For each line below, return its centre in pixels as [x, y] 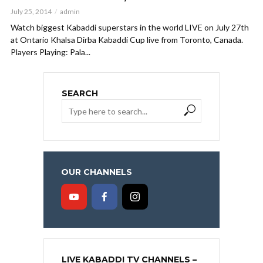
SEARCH [80, 94]
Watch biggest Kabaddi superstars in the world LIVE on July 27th [130, 28]
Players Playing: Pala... [50, 52]
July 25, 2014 [31, 12]
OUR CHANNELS [97, 172]
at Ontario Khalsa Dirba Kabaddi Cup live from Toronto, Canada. [127, 40]
